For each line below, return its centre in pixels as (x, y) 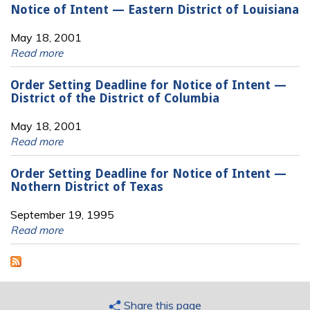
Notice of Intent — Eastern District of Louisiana (155, 9)
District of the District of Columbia (115, 99)
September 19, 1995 (62, 214)
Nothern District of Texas (87, 187)
